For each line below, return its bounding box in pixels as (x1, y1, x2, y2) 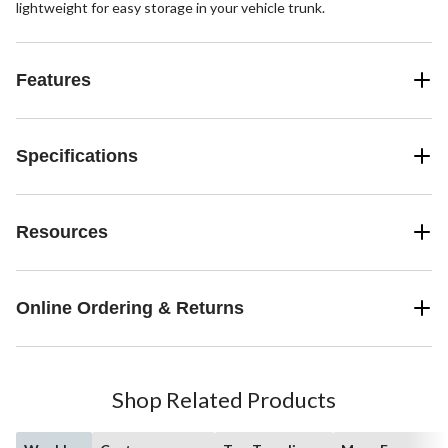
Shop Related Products (112, 385, 336, 413)
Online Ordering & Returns (16, 297, 244, 318)
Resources (16, 221, 108, 242)
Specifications (16, 145, 138, 166)
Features (16, 69, 91, 90)
